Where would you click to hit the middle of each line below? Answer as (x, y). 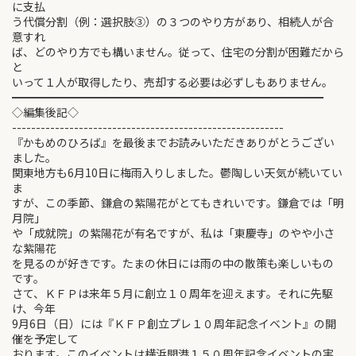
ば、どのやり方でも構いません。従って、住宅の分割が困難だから (178, 52)
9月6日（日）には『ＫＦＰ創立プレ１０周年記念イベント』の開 (174, 323)
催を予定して (45, 339)
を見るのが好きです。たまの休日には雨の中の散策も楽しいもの (173, 263)
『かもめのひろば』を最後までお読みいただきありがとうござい (173, 142)
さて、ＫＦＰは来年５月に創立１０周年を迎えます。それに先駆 (172, 293)
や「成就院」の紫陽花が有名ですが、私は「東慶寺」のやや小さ (173, 233)
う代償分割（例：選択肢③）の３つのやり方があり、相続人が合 (173, 21)
